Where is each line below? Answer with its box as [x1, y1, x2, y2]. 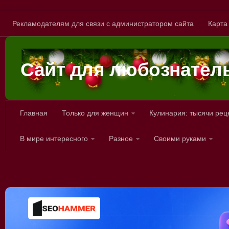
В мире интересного [20, 134, 88, 143]
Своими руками [154, 134, 206, 143]
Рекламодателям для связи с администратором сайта [12, 19, 194, 28]
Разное [109, 134, 133, 143]
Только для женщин [62, 108, 128, 117]
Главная [20, 108, 48, 117]
